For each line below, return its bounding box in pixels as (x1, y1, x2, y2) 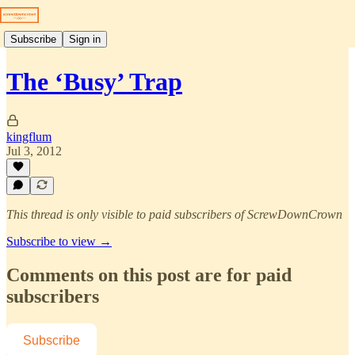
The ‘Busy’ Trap (6, 67, 182, 97)
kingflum (6, 129, 52, 143)
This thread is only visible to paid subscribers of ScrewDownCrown (6, 208, 342, 221)
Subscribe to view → (6, 235, 112, 248)
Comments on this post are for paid (6, 264, 292, 285)
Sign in (69, 32, 101, 45)
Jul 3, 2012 (6, 143, 62, 158)
